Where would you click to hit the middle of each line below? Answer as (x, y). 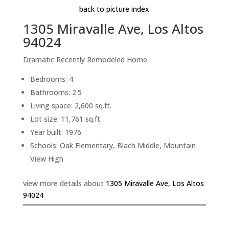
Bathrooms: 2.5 (56, 93)
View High (47, 159)
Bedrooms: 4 (51, 79)
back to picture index (114, 9)
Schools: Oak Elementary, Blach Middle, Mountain (113, 146)
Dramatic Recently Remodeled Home (85, 60)
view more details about (64, 184)
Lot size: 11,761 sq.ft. (66, 119)
